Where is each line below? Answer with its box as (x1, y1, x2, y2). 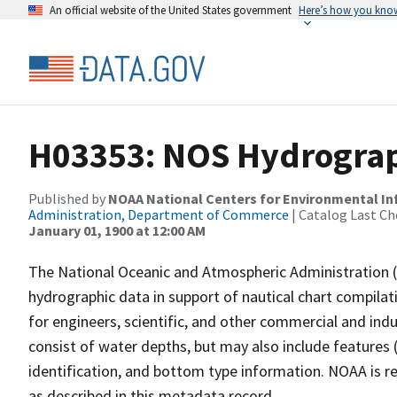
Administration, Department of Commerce (28, 206, 289, 223)
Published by (28, 190, 108, 207)
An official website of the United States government (50, 3, 292, 17)
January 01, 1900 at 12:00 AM (28, 222, 206, 239)
